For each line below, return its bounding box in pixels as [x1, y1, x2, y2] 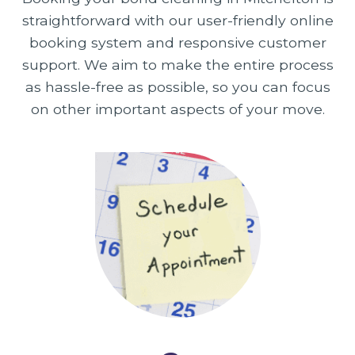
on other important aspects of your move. [30, 100, 325, 117]
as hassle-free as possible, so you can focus [25, 78, 330, 95]
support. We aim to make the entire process [21, 55, 334, 73]
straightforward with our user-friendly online [21, 11, 334, 29]
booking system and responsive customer [29, 33, 326, 51]
